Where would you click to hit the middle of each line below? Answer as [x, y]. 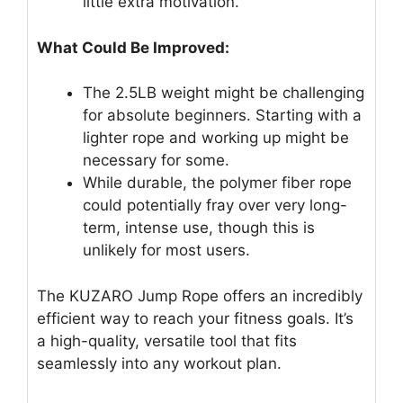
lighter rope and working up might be [216, 138]
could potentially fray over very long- [215, 206]
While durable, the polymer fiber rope [217, 183]
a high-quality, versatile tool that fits [167, 340]
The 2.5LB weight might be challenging [224, 93]
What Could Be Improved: [133, 47]
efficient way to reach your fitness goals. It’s [195, 318]
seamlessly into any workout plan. [159, 363]
